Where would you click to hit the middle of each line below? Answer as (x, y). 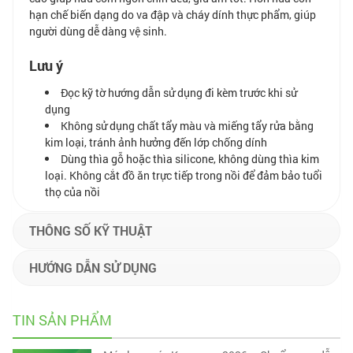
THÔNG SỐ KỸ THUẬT (91, 231)
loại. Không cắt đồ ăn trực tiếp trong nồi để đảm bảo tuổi (184, 176)
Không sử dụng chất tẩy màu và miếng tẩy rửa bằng (187, 126)
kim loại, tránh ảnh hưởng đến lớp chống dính (156, 143)
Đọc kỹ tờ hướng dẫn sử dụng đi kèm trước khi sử (179, 93)
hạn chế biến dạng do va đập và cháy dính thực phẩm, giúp (173, 15)
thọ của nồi (72, 192)
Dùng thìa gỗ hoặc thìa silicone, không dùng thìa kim (190, 159)
